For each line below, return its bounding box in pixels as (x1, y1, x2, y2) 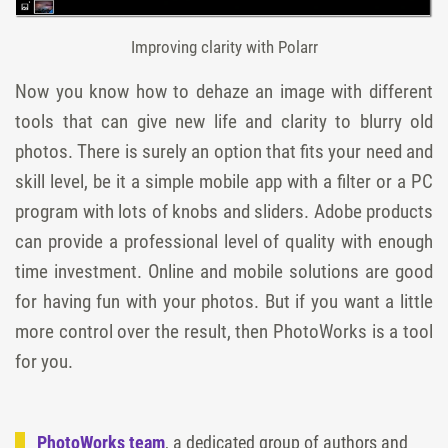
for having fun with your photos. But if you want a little (15, 290, 433, 314)
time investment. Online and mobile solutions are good (15, 260, 433, 284)
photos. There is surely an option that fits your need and (15, 140, 433, 164)
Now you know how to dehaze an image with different (15, 80, 433, 104)
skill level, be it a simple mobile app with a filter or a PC (15, 170, 433, 194)
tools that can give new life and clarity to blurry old (15, 110, 433, 134)
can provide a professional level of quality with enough (15, 230, 433, 254)
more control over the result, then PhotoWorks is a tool (15, 320, 433, 344)
